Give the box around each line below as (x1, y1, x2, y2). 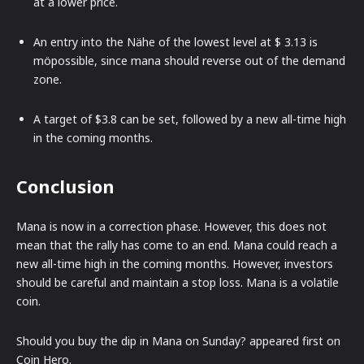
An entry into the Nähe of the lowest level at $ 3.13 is (33, 33, 318, 50)
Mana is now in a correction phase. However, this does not (16, 218, 327, 234)
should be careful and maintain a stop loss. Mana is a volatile (16, 274, 339, 290)
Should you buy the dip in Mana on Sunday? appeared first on (16, 332, 340, 349)
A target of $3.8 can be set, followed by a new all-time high (33, 110, 346, 127)
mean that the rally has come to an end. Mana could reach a (16, 236, 337, 253)
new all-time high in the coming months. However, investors (16, 255, 333, 271)
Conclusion (16, 173, 115, 198)
